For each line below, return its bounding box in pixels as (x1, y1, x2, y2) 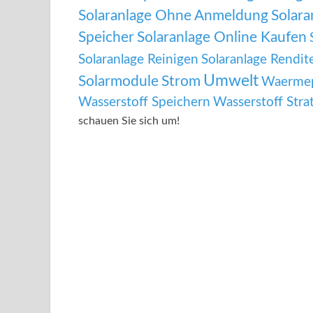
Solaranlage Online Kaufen (137, 30, 307, 45)
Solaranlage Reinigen (78, 53, 198, 67)
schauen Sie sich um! (78, 115, 180, 127)
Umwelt (203, 73, 259, 89)
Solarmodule (78, 74, 159, 89)
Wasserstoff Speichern (78, 96, 210, 110)
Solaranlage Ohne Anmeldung (78, 8, 268, 24)
